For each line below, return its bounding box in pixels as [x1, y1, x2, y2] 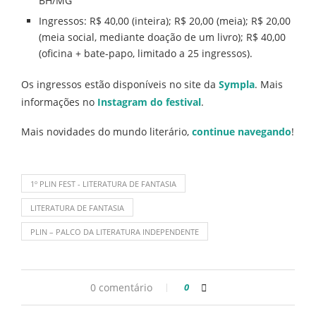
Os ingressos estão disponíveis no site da [21, 77, 219, 91]
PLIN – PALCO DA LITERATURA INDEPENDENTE [30, 226, 199, 237]
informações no [21, 95, 97, 109]
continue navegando [192, 124, 291, 138]
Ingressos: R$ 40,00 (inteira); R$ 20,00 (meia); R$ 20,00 [39, 13, 291, 28]
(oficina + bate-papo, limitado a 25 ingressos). [39, 46, 253, 60]
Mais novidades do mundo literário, [21, 124, 192, 138]
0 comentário [90, 280, 152, 294]
